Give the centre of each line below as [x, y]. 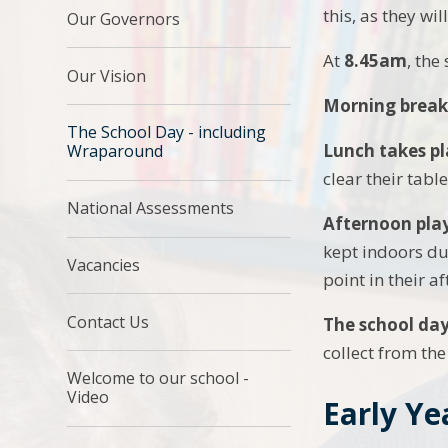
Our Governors [124, 18]
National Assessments [151, 208]
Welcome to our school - [158, 378]
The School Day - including [167, 132]
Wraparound [115, 151]
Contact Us [108, 321]
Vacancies [104, 264]
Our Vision [107, 75]
